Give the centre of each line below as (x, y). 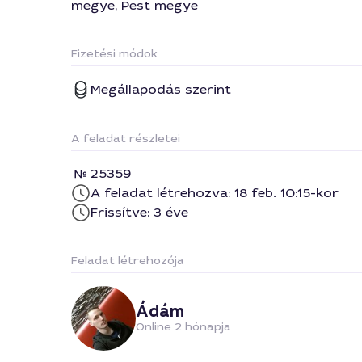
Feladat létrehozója (128, 260)
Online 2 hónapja (183, 326)
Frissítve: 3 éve (139, 212)
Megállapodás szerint (161, 89)
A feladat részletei (126, 138)
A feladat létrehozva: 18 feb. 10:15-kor (215, 193)
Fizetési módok (114, 53)
